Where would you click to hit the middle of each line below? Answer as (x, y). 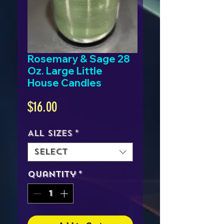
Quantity (52, 174)
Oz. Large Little (65, 71)
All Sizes (50, 133)
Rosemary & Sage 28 (79, 59)
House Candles (64, 83)
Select (51, 152)
